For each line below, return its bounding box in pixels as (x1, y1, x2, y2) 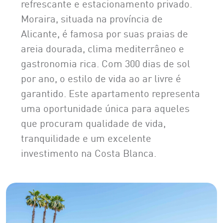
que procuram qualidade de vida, (21, 115, 166, 129)
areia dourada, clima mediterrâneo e (21, 40, 184, 55)
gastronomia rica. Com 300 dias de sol (21, 55, 190, 70)
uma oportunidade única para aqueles (21, 100, 190, 114)
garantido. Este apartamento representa (21, 85, 200, 100)
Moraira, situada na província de (21, 10, 163, 25)
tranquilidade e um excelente (21, 130, 151, 144)
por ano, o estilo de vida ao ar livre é (21, 70, 181, 85)
